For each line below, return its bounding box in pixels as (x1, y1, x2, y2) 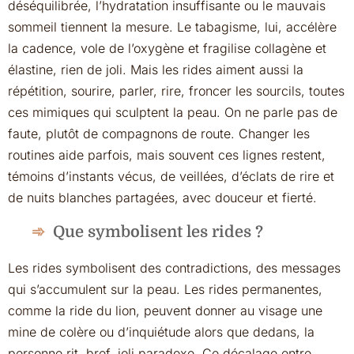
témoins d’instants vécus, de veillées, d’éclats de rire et (8, 168, 334, 184)
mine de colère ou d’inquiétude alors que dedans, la (8, 324, 314, 340)
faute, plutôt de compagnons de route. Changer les (8, 126, 310, 141)
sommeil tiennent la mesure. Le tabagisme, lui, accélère (8, 19, 337, 35)
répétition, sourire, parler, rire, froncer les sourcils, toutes (8, 83, 345, 99)
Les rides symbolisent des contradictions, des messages (8, 260, 341, 276)
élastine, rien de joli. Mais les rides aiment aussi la (8, 62, 303, 77)
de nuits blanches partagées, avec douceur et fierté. (8, 190, 317, 205)
